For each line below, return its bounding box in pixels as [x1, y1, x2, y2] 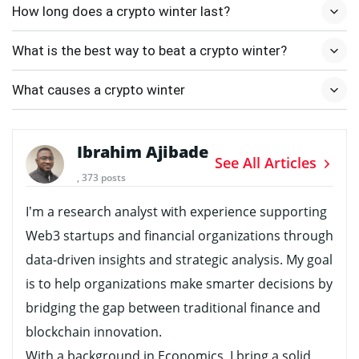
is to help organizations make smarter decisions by [26, 274, 333, 292]
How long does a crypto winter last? [12, 2, 230, 19]
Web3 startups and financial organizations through [26, 226, 333, 244]
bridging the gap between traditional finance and [26, 298, 321, 317]
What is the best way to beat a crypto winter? [12, 42, 287, 58]
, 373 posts [77, 170, 126, 184]
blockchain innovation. [26, 322, 162, 341]
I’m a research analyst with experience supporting [26, 202, 327, 220]
